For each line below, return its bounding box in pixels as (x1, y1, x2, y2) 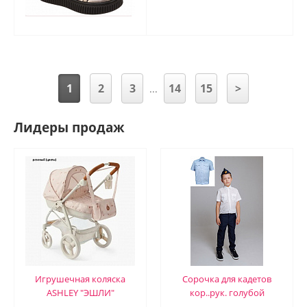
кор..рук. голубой (189, 286, 265, 299)
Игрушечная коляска (35, 273, 125, 286)
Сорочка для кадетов (182, 273, 271, 286)
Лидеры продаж (14, 119, 125, 137)
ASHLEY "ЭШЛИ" (46, 286, 114, 299)
